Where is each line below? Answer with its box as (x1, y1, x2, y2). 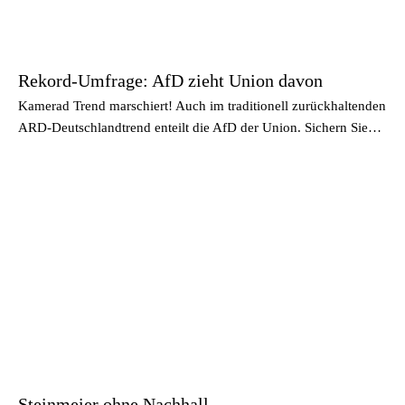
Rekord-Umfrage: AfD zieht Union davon (18, 70, 323, 90)
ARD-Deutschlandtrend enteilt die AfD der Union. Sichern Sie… (18, 119, 381, 135)
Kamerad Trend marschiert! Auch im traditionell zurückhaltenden (18, 98, 386, 113)
